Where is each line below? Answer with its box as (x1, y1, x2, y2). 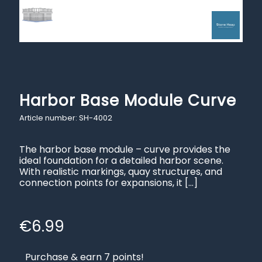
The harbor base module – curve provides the (19, 142, 230, 156)
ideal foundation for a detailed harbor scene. (19, 153, 223, 167)
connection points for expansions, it (19, 175, 182, 189)
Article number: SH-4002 (19, 112, 114, 123)
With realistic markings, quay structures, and (19, 164, 222, 178)
